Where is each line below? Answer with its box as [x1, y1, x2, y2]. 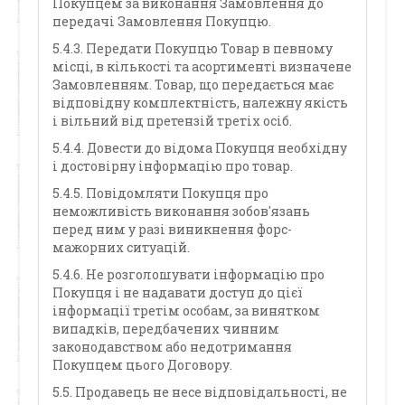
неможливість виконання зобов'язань [52, 202, 311, 220]
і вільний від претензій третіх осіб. [52, 112, 293, 129]
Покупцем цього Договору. [52, 356, 233, 373]
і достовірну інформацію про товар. [52, 157, 294, 174]
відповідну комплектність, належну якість [52, 94, 349, 111]
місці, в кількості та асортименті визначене [52, 58, 353, 75]
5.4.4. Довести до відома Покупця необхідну [52, 139, 348, 156]
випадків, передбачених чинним [52, 320, 280, 337]
